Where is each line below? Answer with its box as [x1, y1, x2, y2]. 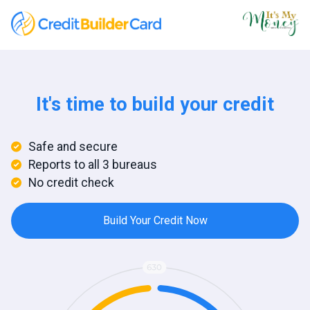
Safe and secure [28, 139, 118, 154]
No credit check [28, 175, 114, 190]
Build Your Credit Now [102, 213, 208, 227]
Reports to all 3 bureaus [28, 157, 157, 172]
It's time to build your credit [36, 93, 274, 116]
